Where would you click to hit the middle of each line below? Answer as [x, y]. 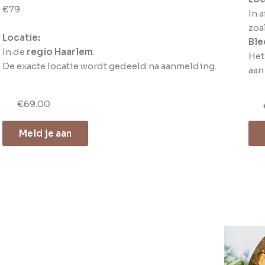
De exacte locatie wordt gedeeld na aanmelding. [109, 66]
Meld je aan [45, 133]
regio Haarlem [59, 52]
